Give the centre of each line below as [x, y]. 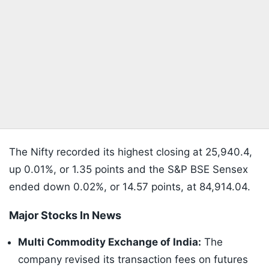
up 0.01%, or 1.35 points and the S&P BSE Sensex [128, 170]
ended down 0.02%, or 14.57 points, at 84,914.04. [130, 187]
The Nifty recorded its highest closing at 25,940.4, [131, 152]
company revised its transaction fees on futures [133, 260]
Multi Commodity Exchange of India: [110, 242]
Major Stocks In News [65, 216]
